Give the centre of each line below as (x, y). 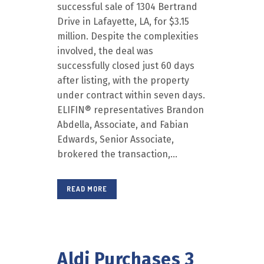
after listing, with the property (123, 80)
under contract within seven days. (131, 95)
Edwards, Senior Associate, (115, 139)
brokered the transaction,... (117, 154)
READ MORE (87, 189)
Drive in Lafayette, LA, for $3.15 (123, 22)
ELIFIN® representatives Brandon (131, 110)
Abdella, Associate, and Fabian (123, 125)
